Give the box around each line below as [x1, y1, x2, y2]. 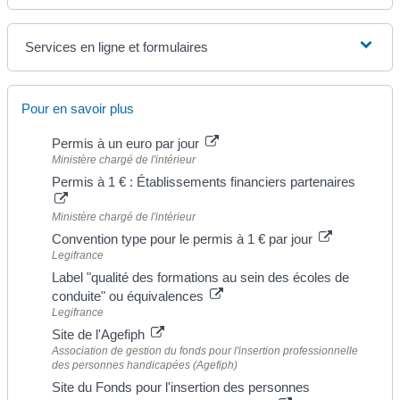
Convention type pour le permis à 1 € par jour [52, 231, 316, 247]
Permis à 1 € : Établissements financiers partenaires [52, 174, 355, 190]
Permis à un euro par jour [52, 136, 203, 152]
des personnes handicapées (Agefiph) [52, 359, 237, 372]
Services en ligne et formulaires [25, 39, 209, 55]
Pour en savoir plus [21, 101, 134, 117]
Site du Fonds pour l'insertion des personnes [52, 379, 310, 396]
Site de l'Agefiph [52, 327, 148, 343]
